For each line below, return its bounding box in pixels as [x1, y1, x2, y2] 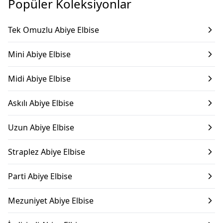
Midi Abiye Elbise [8, 73, 71, 84]
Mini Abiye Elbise [8, 49, 71, 60]
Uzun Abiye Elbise [8, 122, 74, 133]
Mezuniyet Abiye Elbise [8, 195, 94, 206]
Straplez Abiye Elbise [8, 146, 85, 157]
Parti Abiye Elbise [8, 171, 72, 182]
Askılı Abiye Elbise [8, 98, 74, 109]
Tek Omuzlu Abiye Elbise [8, 24, 99, 35]
